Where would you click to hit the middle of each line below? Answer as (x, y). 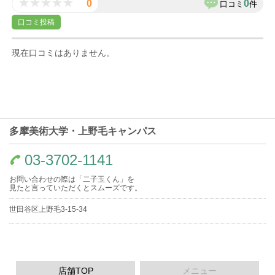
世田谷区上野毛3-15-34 (48, 210)
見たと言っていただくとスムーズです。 (76, 188)
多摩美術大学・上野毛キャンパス (83, 131)
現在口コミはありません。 (63, 53)
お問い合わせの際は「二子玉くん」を (72, 180)
